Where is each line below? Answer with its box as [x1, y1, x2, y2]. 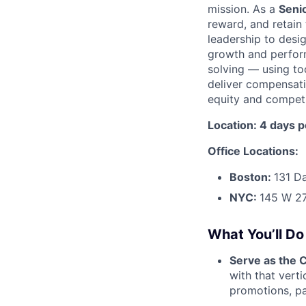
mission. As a [208, 2, 279, 16]
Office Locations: [208, 144, 298, 158]
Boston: [229, 170, 274, 184]
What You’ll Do [208, 226, 304, 242]
